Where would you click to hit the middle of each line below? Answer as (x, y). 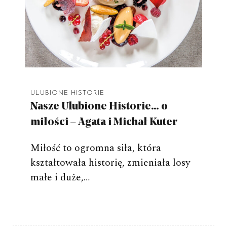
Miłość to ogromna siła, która (96, 148)
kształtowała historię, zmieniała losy (110, 163)
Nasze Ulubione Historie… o (99, 107)
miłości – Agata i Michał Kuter (104, 123)
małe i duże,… (60, 178)
